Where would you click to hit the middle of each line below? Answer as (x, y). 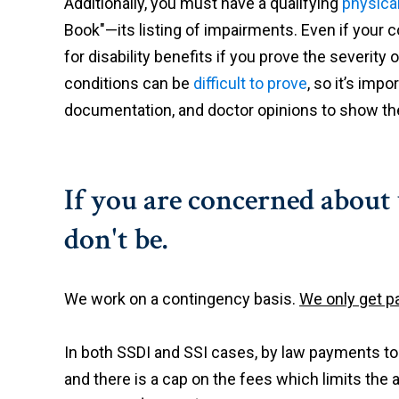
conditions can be (129, 83)
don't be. (116, 240)
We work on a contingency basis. (182, 299)
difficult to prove (250, 83)
